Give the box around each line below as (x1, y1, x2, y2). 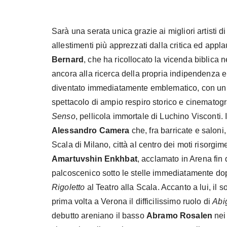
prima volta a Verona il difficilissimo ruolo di (52, 197, 213, 206)
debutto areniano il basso (52, 211, 146, 220)
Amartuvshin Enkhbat (52, 154, 137, 163)
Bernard (52, 55, 84, 64)
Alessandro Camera (52, 126, 130, 135)
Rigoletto (52, 182, 85, 192)
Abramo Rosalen (146, 211, 213, 220)
